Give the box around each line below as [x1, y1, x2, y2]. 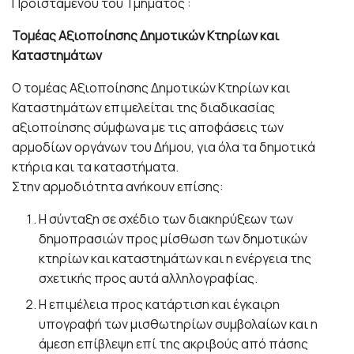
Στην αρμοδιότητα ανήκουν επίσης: [12, 177, 224, 195]
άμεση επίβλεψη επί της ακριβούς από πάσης [39, 334, 309, 352]
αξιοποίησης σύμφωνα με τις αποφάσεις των [12, 118, 284, 136]
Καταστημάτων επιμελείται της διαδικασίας [12, 98, 275, 116]
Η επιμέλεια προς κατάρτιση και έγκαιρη [39, 295, 281, 313]
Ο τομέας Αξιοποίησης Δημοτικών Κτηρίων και [12, 78, 290, 96]
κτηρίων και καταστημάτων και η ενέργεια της [39, 249, 312, 267]
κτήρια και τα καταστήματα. [12, 157, 179, 175]
